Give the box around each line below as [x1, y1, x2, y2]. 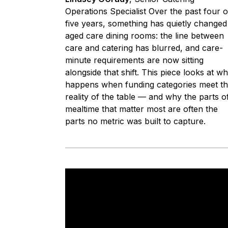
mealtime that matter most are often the [65, 103, 218, 114]
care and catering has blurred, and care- [65, 42, 223, 53]
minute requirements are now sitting [65, 54, 204, 65]
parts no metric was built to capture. [65, 116, 206, 126]
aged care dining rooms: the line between [65, 30, 224, 41]
